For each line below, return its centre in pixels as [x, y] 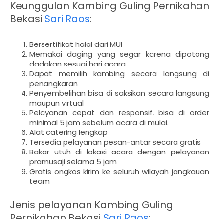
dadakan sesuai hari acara [77, 64]
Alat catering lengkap [69, 132]
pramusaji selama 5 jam [73, 161]
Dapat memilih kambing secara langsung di [119, 73]
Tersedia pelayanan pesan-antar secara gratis [115, 142]
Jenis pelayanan [52, 205]
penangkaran [54, 83]
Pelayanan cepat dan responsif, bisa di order [119, 112]
